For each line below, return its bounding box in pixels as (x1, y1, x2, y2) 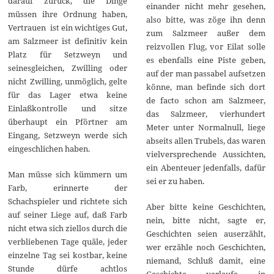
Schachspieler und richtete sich (8, 195, 128, 207)
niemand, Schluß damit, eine (146, 254, 265, 266)
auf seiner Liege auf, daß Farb (8, 209, 128, 220)
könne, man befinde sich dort (146, 81, 265, 92)
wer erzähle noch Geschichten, (146, 241, 265, 253)
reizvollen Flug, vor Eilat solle (146, 40, 265, 52)
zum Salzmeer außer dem (146, 27, 265, 39)
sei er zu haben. (146, 175, 204, 187)
